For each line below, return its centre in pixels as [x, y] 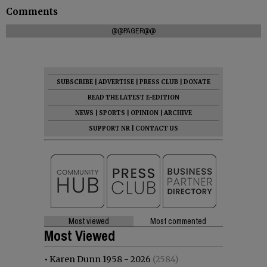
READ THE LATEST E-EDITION [133, 97]
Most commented [178, 221]
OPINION [145, 113]
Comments [32, 11]
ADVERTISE [116, 82]
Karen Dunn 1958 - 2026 [100, 259]
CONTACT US [157, 128]
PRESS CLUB [159, 82]
